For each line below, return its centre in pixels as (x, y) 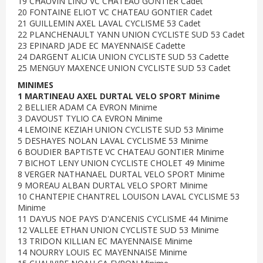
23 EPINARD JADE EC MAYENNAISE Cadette (102, 45)
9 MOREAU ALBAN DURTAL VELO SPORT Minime (113, 185)
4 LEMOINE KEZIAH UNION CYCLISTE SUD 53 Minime (121, 129)
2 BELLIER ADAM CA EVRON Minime (87, 107)
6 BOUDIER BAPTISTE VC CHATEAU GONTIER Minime (121, 152)
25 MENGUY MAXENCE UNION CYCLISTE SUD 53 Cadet (124, 68)
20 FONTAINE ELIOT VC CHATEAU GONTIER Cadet (115, 12)
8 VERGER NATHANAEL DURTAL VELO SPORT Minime (121, 174)
